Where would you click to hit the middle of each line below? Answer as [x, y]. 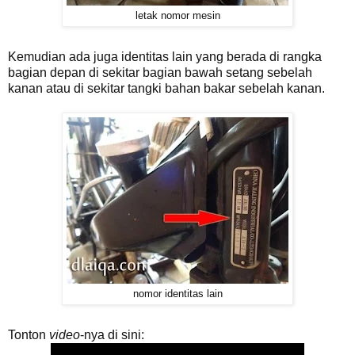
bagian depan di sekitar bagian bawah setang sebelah [160, 73]
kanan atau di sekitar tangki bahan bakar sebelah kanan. [166, 89]
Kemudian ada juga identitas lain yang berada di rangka [165, 57]
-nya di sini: [112, 335]
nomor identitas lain [177, 294]
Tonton [29, 335]
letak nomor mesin [177, 16]
